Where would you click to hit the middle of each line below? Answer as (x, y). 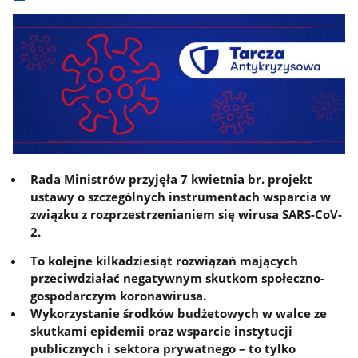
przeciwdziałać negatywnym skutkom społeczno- (178, 278)
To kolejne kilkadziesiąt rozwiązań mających (165, 261)
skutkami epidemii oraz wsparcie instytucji (162, 331)
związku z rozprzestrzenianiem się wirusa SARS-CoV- (187, 214)
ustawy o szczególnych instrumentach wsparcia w (181, 196)
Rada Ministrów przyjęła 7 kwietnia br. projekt (172, 179)
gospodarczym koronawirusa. (119, 296)
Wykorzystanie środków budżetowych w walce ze (179, 314)
